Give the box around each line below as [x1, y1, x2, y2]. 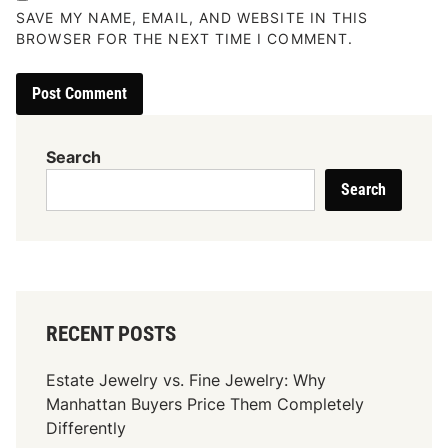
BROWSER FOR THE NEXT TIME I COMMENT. [16, 29, 354, 47]
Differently [46, 417, 127, 438]
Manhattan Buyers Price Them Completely [46, 393, 365, 414]
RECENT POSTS [46, 321, 177, 346]
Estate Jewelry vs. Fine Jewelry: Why [46, 369, 327, 390]
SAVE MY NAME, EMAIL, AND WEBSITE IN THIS [16, 8, 369, 26]
